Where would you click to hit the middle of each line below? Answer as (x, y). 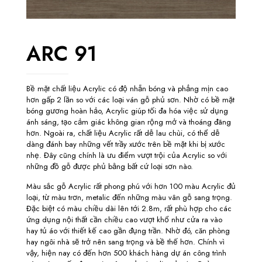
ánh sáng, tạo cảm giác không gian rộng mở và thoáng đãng (129, 122)
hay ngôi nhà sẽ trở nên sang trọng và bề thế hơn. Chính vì (125, 242)
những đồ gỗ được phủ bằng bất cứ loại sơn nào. (110, 166)
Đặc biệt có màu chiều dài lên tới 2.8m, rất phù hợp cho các (129, 208)
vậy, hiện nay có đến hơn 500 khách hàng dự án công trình (126, 253)
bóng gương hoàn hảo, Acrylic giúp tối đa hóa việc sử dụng (127, 111)
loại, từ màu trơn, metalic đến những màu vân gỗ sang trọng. (129, 197)
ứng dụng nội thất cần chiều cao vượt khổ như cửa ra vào (124, 220)
